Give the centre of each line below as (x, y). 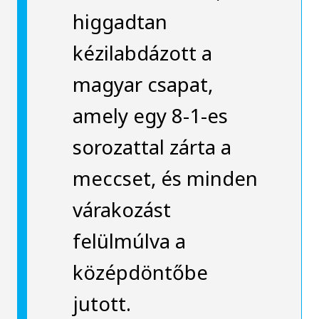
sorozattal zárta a (152, 146)
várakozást (121, 209)
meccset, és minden (165, 178)
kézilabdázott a (142, 52)
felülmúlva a (129, 240)
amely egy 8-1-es (150, 115)
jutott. (101, 303)
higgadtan (120, 21)
